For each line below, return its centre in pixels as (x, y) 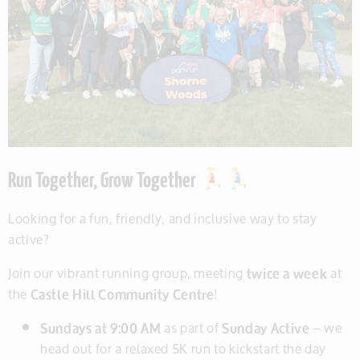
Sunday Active (266, 327)
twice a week (287, 272)
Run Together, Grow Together (104, 181)
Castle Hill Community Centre (122, 293)
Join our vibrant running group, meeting (127, 272)
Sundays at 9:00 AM (101, 327)
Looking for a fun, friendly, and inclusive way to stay (163, 218)
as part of (192, 327)
